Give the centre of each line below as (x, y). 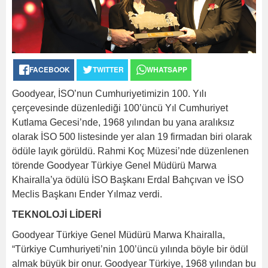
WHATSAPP (167, 69)
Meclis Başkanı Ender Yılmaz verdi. (87, 194)
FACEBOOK (50, 69)
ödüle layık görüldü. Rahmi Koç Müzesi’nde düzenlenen (130, 151)
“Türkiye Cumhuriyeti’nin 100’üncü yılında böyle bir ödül (130, 249)
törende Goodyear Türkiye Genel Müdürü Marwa (114, 165)
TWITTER (108, 69)
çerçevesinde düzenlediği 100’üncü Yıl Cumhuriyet (120, 108)
